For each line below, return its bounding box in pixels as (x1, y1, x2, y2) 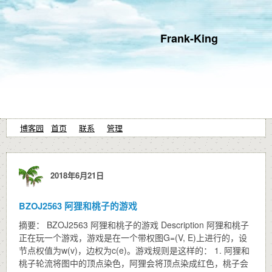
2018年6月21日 (46, 169, 104, 181)
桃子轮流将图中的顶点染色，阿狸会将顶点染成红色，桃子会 (19, 257, 248, 269)
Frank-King (160, 30, 218, 46)
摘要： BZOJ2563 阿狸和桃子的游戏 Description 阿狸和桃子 (19, 219, 249, 231)
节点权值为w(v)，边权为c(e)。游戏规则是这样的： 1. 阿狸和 (19, 244, 250, 256)
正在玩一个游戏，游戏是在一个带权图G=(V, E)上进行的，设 (19, 231, 247, 243)
